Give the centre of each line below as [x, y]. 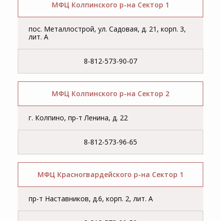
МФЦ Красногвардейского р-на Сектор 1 [110, 175]
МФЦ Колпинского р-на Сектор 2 [110, 94]
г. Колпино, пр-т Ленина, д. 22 [78, 118]
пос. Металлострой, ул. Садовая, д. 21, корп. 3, [108, 29]
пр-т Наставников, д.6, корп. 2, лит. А [91, 199]
